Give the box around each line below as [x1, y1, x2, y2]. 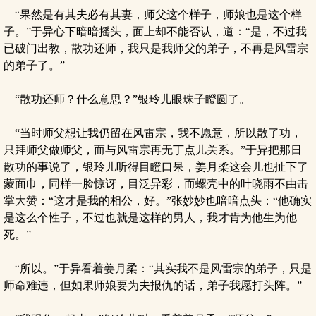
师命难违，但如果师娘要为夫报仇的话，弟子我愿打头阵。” [4, 279, 302, 291]
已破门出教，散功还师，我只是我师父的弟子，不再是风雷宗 [4, 42, 308, 54]
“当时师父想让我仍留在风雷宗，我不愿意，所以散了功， [4, 127, 302, 139]
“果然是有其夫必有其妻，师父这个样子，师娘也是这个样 [4, 8, 302, 20]
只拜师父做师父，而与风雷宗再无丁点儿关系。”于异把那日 [4, 144, 302, 156]
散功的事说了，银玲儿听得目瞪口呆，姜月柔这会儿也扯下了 [4, 161, 308, 173]
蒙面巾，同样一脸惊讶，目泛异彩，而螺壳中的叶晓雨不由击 [4, 178, 308, 190]
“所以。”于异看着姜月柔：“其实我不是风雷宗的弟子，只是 [4, 262, 312, 274]
